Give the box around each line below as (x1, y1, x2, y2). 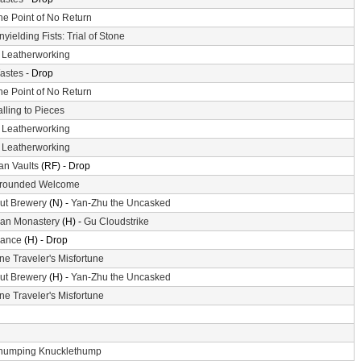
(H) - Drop (22, 234, 68, 246)
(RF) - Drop (39, 160, 90, 172)
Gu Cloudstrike (84, 216, 149, 227)
